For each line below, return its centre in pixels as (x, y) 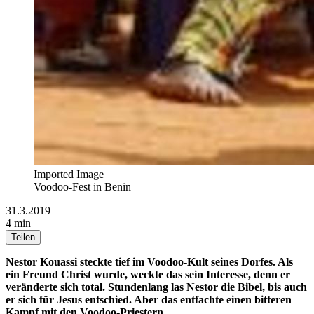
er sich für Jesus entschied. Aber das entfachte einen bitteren (149, 299)
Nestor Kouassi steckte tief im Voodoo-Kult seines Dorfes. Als (149, 261)
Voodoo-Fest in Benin (82, 186)
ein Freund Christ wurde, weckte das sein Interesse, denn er (148, 274)
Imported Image (69, 174)
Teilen (23, 237)
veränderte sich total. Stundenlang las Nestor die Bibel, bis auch (156, 287)
